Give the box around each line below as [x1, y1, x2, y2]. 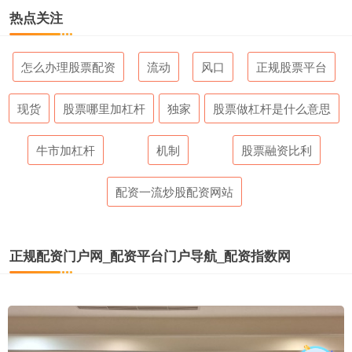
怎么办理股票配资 [21, 58, 116, 75]
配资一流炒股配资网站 [115, 183, 233, 200]
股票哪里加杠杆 [62, 100, 145, 116]
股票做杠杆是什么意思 [213, 100, 332, 116]
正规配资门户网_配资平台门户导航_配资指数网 [9, 246, 291, 265]
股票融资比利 [240, 141, 312, 158]
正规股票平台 [255, 58, 327, 75]
